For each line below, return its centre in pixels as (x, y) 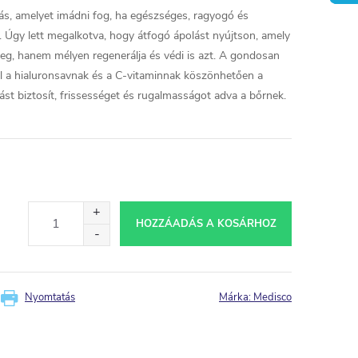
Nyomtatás (50, 297)
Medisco (272, 297)
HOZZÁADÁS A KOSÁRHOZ (206, 224)
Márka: (236, 297)
